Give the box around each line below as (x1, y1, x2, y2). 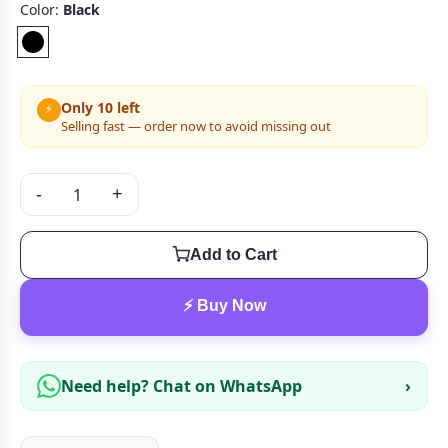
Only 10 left (61, 98, 140, 117)
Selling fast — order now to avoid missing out (61, 117, 331, 135)
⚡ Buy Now (182, 297, 266, 314)
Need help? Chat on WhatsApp (61, 375, 302, 397)
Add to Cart (189, 246, 277, 263)
